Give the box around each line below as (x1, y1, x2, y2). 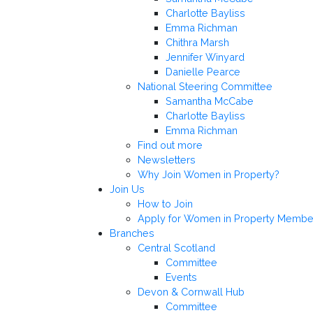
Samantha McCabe (166, 95, 254, 108)
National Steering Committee (138, 80, 272, 93)
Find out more (138, 139, 203, 152)
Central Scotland (138, 242, 215, 254)
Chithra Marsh (166, 36, 229, 49)
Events (166, 271, 197, 284)
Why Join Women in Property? (138, 168, 279, 181)
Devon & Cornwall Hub (138, 286, 245, 298)
